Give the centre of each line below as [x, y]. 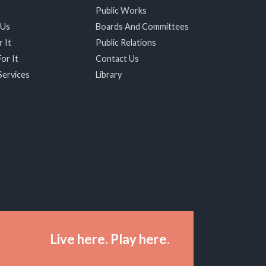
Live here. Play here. [110, 239]
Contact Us [117, 58]
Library [108, 75]
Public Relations [126, 42]
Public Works [121, 10]
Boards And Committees [142, 26]
